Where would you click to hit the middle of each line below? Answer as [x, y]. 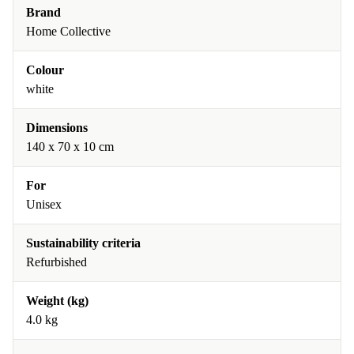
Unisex [44, 205]
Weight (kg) [57, 301]
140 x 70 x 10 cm [70, 147]
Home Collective [68, 32]
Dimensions [57, 128]
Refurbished [56, 262]
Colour [45, 70]
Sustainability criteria [83, 243]
